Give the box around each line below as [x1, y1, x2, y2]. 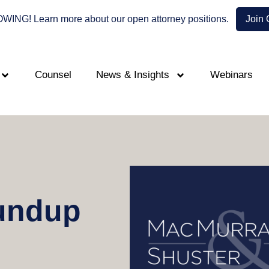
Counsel [35, 69, 71, 80]
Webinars [210, 69, 253, 80]
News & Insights [96, 69, 169, 80]
